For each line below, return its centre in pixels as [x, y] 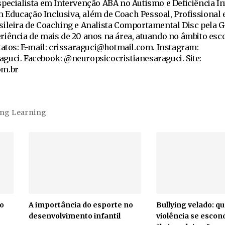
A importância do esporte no [81, 205]
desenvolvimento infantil [75, 216]
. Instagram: [176, 47]
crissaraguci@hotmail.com [101, 47]
